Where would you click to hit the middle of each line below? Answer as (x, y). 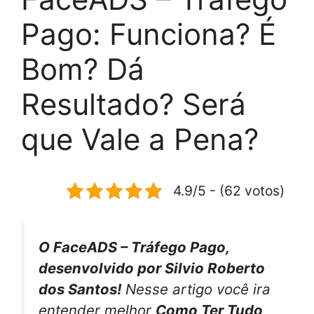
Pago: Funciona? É (149, 34)
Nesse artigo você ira (198, 289)
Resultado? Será (134, 104)
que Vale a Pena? (140, 139)
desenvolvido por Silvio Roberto (152, 268)
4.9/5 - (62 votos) (229, 190)
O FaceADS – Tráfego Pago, (134, 247)
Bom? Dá (83, 69)
